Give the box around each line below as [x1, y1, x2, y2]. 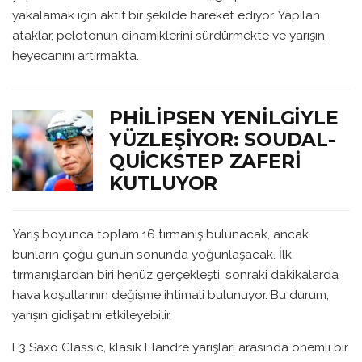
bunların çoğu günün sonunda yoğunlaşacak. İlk [12, 246, 292, 262]
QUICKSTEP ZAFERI [109, 149, 301, 174]
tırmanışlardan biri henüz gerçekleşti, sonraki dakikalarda [12, 266, 339, 282]
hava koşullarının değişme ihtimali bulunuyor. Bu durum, [12, 286, 329, 302]
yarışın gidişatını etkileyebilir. [12, 306, 171, 322]
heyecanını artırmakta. [12, 48, 139, 64]
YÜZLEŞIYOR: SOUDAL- [109, 128, 335, 152]
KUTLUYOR [109, 171, 218, 196]
